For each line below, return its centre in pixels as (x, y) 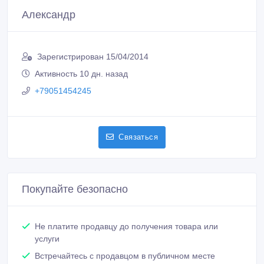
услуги (47, 227)
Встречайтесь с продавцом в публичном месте (125, 244)
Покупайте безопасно (75, 177)
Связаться (138, 125)
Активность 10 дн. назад (81, 62)
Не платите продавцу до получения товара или (126, 214)
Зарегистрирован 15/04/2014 (93, 44)
